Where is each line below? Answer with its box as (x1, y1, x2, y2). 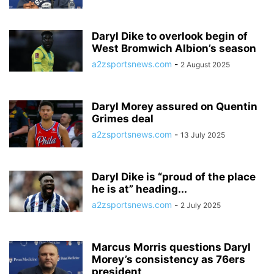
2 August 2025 (180, 60, 230, 69)
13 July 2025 (180, 130, 225, 139)
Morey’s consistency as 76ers (92, 253, 245, 265)
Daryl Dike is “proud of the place (92, 171, 256, 183)
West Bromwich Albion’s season (92, 42, 256, 54)
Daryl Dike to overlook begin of (92, 30, 248, 42)
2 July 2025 (180, 201, 221, 210)
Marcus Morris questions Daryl (92, 241, 251, 253)
